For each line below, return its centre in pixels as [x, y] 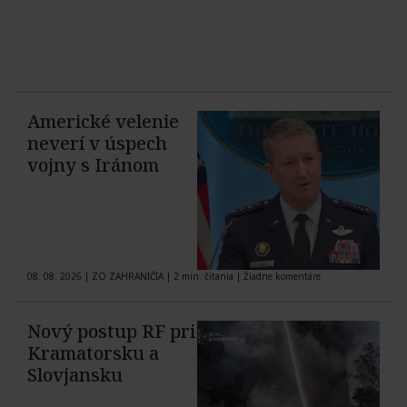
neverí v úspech [97, 144]
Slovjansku [75, 375]
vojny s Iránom [93, 165]
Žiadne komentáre [282, 277]
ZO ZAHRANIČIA [128, 277]
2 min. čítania [203, 277]
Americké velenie [103, 122]
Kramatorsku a [93, 353]
